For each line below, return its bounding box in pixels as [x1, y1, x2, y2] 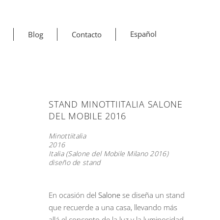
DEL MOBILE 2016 [49, 110, 127, 122]
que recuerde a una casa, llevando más [49, 202, 178, 212]
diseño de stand [49, 158, 101, 167]
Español [130, 28, 157, 39]
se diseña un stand [120, 190, 185, 200]
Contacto [72, 29, 102, 39]
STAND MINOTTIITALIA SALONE [49, 98, 183, 110]
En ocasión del [49, 190, 99, 200]
